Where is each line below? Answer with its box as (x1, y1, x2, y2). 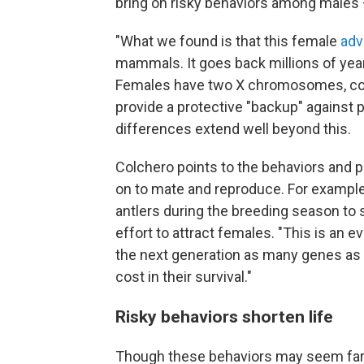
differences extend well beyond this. (115, 120, 351, 138)
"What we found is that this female (115, 32, 340, 50)
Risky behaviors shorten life (115, 306, 333, 327)
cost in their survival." (115, 268, 252, 286)
